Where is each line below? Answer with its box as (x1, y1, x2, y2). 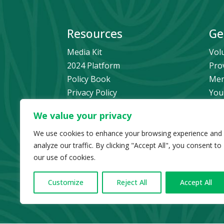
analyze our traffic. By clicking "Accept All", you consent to (33, 140, 221, 150)
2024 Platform (67, 60, 120, 71)
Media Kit (67, 46, 102, 58)
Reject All (116, 177, 147, 187)
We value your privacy (33, 109, 131, 121)
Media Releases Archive (67, 114, 155, 125)
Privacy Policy (67, 87, 117, 98)
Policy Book (67, 73, 111, 85)
